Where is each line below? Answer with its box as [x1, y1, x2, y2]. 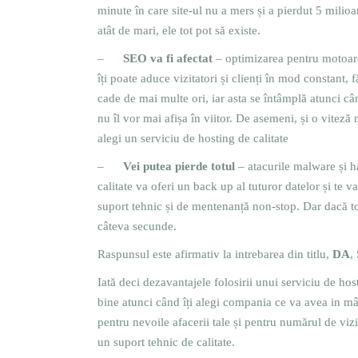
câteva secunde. [97, 220, 177, 233]
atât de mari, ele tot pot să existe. [97, 24, 261, 37]
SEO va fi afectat [123, 52, 213, 65]
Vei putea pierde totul [123, 160, 235, 173]
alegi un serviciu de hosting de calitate [97, 132, 288, 145]
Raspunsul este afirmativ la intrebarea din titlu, [97, 248, 332, 261]
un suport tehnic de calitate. [97, 336, 235, 348]
